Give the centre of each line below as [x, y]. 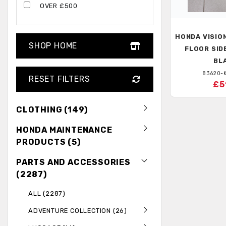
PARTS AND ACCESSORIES [73, 162]
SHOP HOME [53, 46]
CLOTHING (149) [52, 110]
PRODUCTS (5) [48, 142]
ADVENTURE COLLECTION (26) [78, 211]
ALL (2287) [47, 194]
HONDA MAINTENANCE [64, 130]
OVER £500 [59, 6]
